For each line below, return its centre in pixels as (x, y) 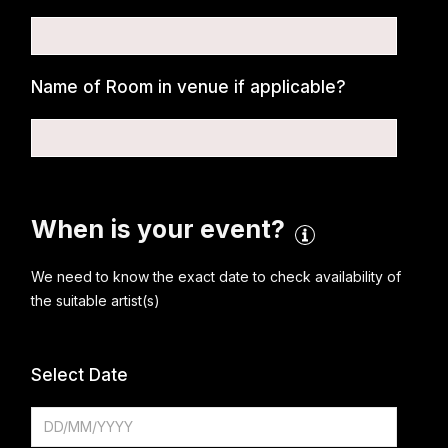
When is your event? (158, 229)
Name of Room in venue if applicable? (189, 87)
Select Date (80, 374)
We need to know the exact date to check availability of (216, 276)
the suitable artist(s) (96, 300)
